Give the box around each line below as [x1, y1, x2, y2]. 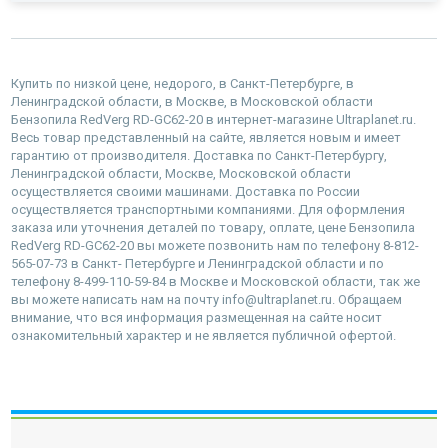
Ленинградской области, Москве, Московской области [11, 165, 351, 181]
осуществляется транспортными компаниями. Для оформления [11, 201, 405, 217]
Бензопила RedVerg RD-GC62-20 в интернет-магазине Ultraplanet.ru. [11, 111, 416, 127]
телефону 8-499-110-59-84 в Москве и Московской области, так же [11, 273, 420, 289]
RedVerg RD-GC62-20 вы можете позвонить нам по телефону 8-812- [11, 237, 419, 253]
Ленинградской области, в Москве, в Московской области [11, 93, 373, 109]
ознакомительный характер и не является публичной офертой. [11, 327, 396, 343]
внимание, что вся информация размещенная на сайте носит [11, 309, 382, 325]
